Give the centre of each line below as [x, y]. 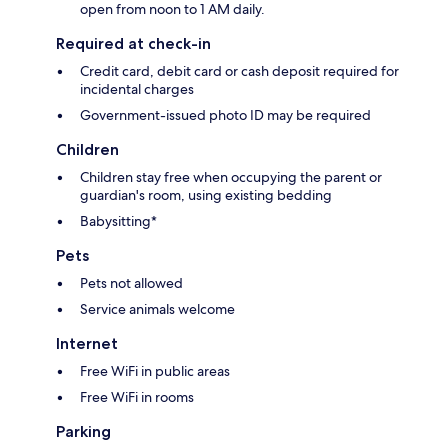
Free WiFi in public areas [155, 370]
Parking [83, 431]
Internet [87, 343]
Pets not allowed [131, 282]
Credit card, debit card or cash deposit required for [239, 70]
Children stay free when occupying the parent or [231, 176]
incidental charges [137, 88]
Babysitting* [118, 220]
